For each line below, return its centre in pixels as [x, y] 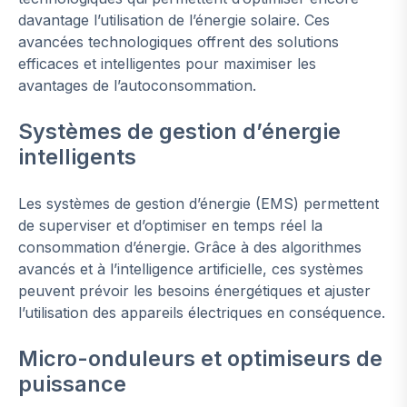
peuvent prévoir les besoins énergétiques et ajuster [194, 291]
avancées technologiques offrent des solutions [179, 42]
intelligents [77, 157]
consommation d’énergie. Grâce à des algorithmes [190, 248]
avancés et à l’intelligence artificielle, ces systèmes [191, 269]
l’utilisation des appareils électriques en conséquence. [202, 313]
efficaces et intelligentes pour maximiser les [167, 64]
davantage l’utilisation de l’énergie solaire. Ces [174, 20]
